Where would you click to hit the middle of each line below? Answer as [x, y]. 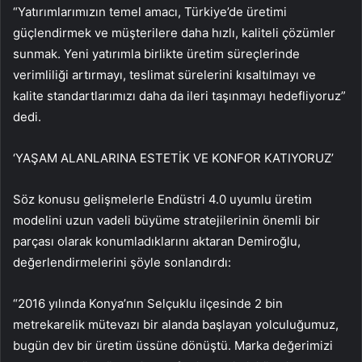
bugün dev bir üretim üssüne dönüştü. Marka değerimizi [173, 346]
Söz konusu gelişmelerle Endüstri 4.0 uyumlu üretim [162, 200]
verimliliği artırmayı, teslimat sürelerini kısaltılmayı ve [164, 75]
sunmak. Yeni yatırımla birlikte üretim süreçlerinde [156, 54]
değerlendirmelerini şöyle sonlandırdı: [122, 263]
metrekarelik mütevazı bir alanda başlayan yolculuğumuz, [176, 325]
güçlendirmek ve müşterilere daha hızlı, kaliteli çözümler [174, 33]
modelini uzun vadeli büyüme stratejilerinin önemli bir [166, 221]
